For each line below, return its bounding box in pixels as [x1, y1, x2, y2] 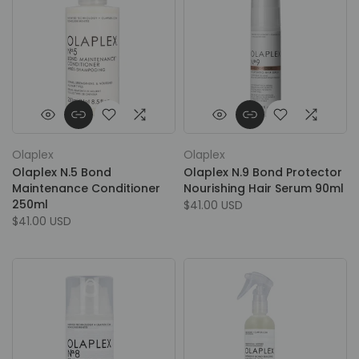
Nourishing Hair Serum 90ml [184, 180, 344, 196]
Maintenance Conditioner [12, 180, 160, 196]
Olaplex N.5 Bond [12, 164, 111, 180]
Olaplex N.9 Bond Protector [184, 164, 342, 180]
